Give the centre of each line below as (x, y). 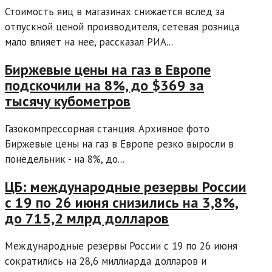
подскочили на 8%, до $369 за (104, 86)
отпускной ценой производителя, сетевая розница (122, 27)
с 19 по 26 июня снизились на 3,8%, (122, 202)
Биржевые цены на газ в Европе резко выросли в (119, 144)
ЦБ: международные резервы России (126, 186)
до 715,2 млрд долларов (87, 218)
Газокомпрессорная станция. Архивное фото (107, 129)
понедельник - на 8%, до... (65, 159)
